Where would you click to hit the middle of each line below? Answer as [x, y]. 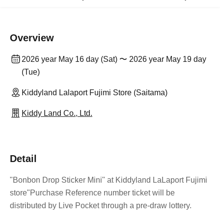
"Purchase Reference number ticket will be [101, 193]
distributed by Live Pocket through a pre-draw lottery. [101, 206]
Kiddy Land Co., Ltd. [57, 113]
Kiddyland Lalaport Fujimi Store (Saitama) [95, 93]
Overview [32, 38]
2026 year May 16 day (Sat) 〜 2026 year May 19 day [114, 59]
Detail [23, 159]
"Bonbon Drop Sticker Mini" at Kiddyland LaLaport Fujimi [109, 180]
